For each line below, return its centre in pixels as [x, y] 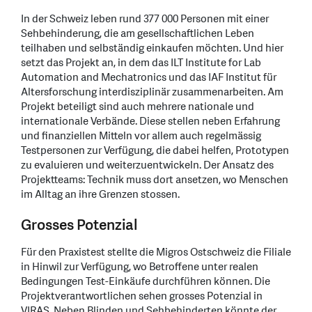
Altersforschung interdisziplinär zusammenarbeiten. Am [152, 92]
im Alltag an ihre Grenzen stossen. [100, 194]
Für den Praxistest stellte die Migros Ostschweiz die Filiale [156, 252]
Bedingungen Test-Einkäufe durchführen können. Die [146, 281]
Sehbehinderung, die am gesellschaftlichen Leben [138, 33]
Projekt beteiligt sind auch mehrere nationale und [138, 107]
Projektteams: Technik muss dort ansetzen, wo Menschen [155, 180]
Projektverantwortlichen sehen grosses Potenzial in [142, 296]
